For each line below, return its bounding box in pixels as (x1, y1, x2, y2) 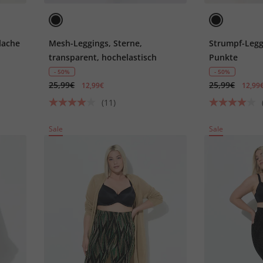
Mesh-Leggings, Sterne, (49, 37, 143, 49)
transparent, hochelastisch (49, 51, 157, 63)
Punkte (209, 51, 238, 63)
